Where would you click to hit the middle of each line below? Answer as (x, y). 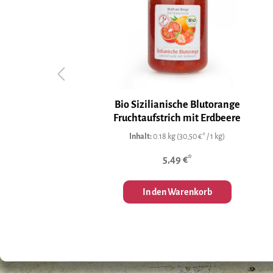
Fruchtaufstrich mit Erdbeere (177, 118)
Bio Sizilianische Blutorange (177, 105)
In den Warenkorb (177, 192)
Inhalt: (141, 136)
